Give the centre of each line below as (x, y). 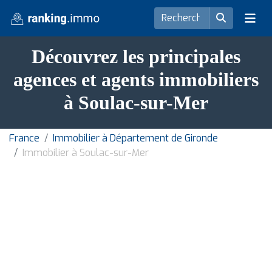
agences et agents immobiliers (136, 80)
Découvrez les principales (136, 56)
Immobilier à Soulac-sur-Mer (86, 153)
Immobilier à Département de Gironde (135, 138)
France (24, 138)
